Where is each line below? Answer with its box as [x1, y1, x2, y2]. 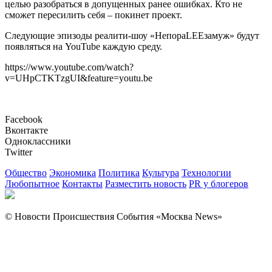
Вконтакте [5, 125, 48, 136]
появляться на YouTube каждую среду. [5, 41, 162, 52]
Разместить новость [105, 178, 186, 189]
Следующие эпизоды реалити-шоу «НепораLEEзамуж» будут [5, 30, 259, 41]
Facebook [5, 114, 42, 125]
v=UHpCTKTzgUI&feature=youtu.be [5, 73, 152, 84]
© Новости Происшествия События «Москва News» [5, 211, 222, 222]
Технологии [182, 168, 231, 178]
